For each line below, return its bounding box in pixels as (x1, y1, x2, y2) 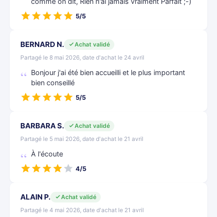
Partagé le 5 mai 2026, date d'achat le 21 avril (20, 135, 143, 142)
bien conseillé (31, 78, 75, 87)
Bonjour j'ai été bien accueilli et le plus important (31, 68, 185, 77)
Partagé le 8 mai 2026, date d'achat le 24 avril (20, 54, 144, 61)
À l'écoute (31, 150, 63, 158)
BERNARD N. (20, 40, 64, 49)
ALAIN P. (20, 192, 50, 201)
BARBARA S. (20, 121, 64, 130)
